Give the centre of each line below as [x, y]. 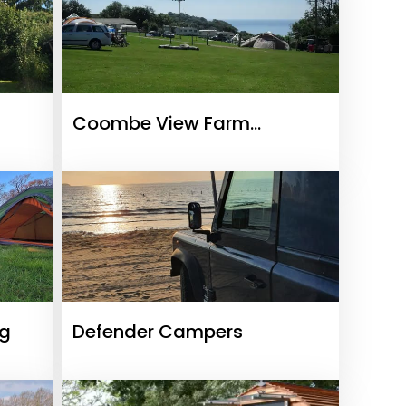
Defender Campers [158, 332]
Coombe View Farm [161, 123]
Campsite [117, 150]
